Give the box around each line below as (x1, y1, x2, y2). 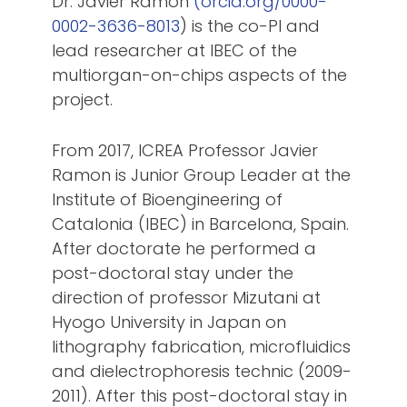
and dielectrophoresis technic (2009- (52, 360, 352, 383)
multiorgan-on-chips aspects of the (52, 64, 348, 87)
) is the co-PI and (180, 15, 321, 38)
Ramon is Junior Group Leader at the (52, 164, 352, 187)
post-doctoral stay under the (52, 262, 294, 285)
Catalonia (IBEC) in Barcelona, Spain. (52, 213, 350, 236)
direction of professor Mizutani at (52, 286, 322, 310)
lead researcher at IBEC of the (52, 39, 298, 63)
